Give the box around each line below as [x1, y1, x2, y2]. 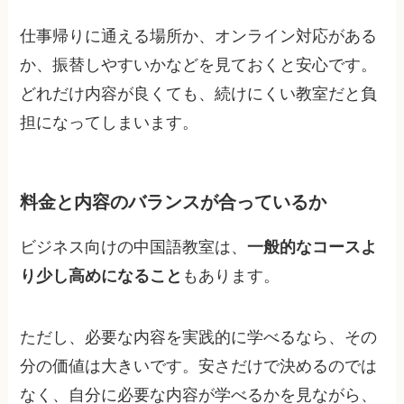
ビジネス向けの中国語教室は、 [20, 238, 248, 257]
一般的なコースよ [247, 238, 378, 257]
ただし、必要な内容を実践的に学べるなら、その [20, 327, 378, 346]
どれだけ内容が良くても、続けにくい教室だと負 [20, 85, 378, 104]
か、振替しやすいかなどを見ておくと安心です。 [20, 56, 378, 75]
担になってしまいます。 [20, 114, 199, 133]
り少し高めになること [20, 267, 183, 286]
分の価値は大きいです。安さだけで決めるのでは [20, 356, 378, 375]
